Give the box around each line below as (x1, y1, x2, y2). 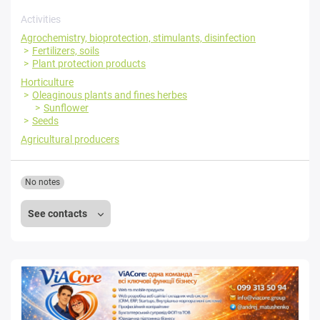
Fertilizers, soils (32, 45, 99, 56)
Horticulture (21, 76, 74, 88)
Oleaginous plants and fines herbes (32, 89, 187, 101)
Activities (21, 14, 61, 25)
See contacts (28, 208, 89, 219)
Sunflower (44, 102, 89, 114)
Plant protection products (32, 58, 146, 69)
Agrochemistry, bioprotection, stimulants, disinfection (21, 32, 256, 44)
